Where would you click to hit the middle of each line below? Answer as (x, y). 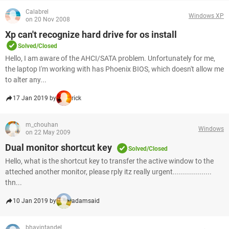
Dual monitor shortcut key (59, 147)
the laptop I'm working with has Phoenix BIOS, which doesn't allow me (114, 69)
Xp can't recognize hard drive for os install (91, 35)
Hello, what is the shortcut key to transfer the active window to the (109, 161)
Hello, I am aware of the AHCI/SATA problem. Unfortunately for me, (110, 58)
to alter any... (26, 80)
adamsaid (86, 201)
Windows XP (206, 16)
